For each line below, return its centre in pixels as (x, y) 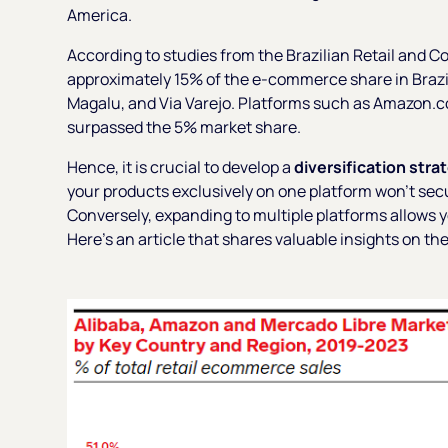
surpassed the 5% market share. (186, 126)
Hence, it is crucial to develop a (181, 166)
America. (100, 14)
